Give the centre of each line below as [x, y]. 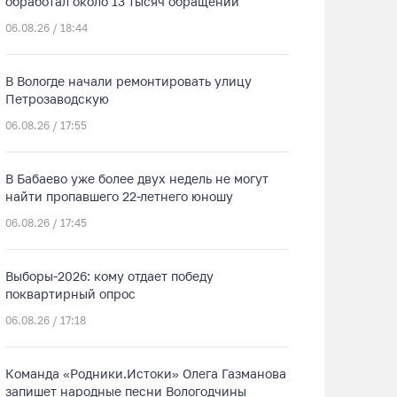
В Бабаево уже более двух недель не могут [137, 179]
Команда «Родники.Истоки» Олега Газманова [146, 374]
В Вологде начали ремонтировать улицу [128, 81]
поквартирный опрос [70, 294]
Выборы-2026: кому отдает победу [109, 276]
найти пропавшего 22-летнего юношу [119, 196]
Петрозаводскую [57, 99]
